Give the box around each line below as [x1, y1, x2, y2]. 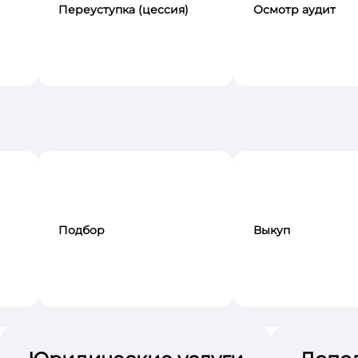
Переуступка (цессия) [58, 2, 189, 18]
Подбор [58, 223, 105, 238]
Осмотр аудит [253, 2, 336, 18]
